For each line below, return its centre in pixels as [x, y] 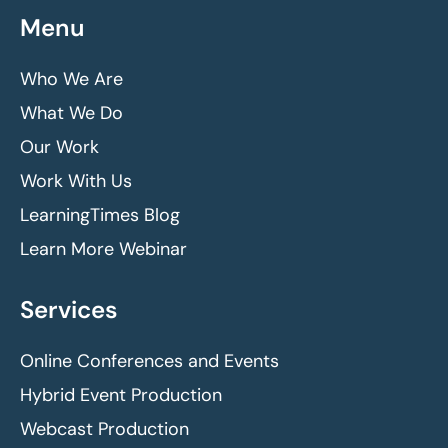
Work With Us [76, 181]
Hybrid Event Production [121, 395]
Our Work [59, 147]
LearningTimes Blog [100, 215]
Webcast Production [104, 429]
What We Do [71, 113]
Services [69, 310]
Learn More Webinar [103, 249]
